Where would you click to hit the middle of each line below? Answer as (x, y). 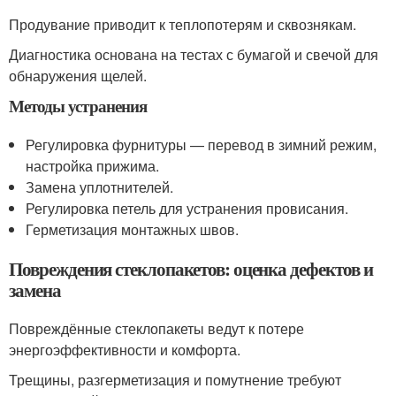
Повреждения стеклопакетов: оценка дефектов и (191, 269)
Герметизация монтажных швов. (133, 230)
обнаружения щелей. (78, 76)
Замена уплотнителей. (100, 187)
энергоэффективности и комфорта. (125, 350)
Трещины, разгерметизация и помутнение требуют (175, 380)
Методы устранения (78, 106)
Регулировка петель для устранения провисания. (187, 209)
